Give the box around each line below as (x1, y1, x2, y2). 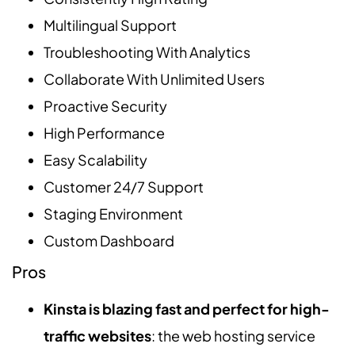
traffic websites (44, 326, 151, 345)
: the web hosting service (151, 326, 315, 345)
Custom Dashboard (44, 231, 174, 250)
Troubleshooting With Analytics (44, 42, 250, 61)
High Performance (44, 123, 165, 142)
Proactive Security (44, 96, 167, 115)
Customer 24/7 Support (44, 177, 204, 196)
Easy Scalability (44, 150, 147, 169)
